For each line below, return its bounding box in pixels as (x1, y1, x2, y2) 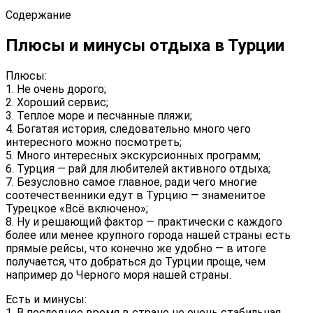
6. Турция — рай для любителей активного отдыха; (6, 161, 270, 175)
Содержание (6, 8, 71, 22)
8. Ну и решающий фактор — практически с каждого (6, 214, 282, 228)
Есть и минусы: (6, 292, 87, 306)
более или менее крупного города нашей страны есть (6, 228, 291, 242)
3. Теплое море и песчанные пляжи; (6, 108, 192, 122)
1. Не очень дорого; (6, 82, 106, 96)
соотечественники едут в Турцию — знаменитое (6, 188, 265, 202)
